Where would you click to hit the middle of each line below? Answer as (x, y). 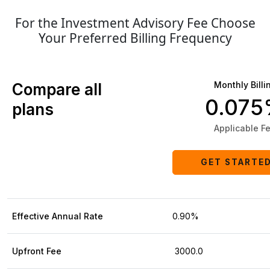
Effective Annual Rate (58, 216)
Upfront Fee (37, 251)
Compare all (57, 90)
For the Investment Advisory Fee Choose (135, 23)
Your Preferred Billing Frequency (135, 38)
